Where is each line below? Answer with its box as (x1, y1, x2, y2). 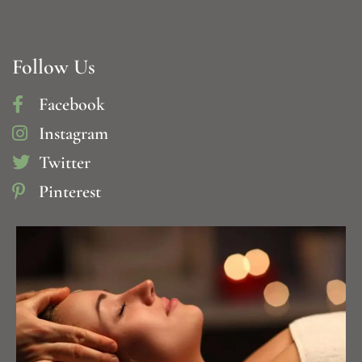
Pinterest (38, 181, 101, 203)
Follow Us (12, 54, 95, 80)
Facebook (38, 94, 105, 116)
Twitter (38, 152, 90, 174)
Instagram (38, 123, 108, 145)
